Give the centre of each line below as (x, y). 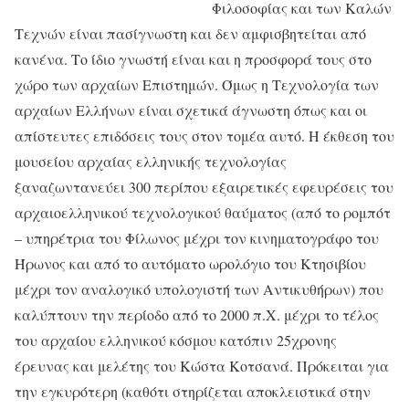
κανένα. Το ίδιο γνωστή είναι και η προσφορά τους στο (193, 59)
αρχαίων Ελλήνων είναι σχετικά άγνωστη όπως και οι (191, 110)
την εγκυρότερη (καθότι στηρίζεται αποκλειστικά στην (193, 392)
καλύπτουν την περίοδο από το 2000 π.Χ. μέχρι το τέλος (197, 315)
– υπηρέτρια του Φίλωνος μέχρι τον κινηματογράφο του (197, 238)
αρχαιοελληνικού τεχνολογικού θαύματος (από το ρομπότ (203, 213)
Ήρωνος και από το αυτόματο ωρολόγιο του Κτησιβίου (190, 264)
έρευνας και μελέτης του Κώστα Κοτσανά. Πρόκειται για (202, 366)
